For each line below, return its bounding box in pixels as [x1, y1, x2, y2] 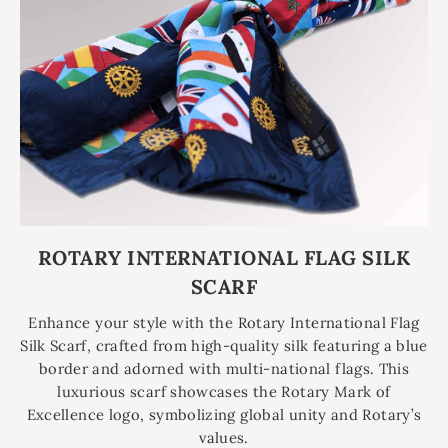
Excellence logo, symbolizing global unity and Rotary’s [26, 405, 422, 424]
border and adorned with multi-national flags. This [38, 359, 410, 378]
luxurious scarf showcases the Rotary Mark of [57, 382, 391, 401]
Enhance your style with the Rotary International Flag [28, 313, 420, 332]
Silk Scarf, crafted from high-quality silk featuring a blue [20, 336, 428, 355]
